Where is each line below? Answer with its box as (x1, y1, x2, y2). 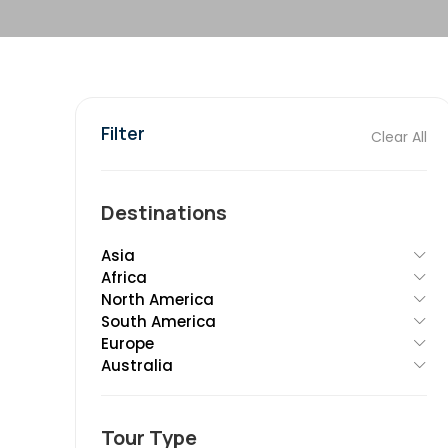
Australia (101, 355, 173, 376)
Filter (101, 121, 145, 145)
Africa (101, 267, 147, 288)
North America (101, 289, 214, 310)
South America (101, 311, 216, 332)
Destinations (101, 199, 227, 226)
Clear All (371, 127, 427, 147)
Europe (101, 333, 154, 354)
